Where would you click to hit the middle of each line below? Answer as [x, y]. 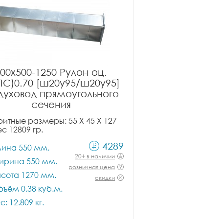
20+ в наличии [95, 156]
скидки [105, 178]
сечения [51, 104]
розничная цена [92, 167]
